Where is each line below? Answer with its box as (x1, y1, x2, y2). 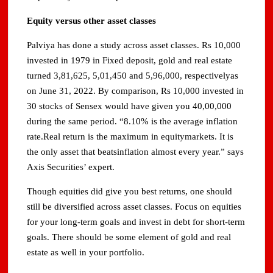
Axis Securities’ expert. (27, 162, 115, 172)
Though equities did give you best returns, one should (27, 186, 233, 197)
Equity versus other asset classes (27, 16, 157, 26)
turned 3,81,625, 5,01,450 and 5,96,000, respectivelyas (27, 71, 239, 81)
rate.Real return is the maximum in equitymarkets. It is (27, 132, 234, 142)
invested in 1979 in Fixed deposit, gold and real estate (27, 55, 233, 66)
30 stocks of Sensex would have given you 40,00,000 (27, 101, 232, 112)
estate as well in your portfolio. (27, 247, 145, 258)
